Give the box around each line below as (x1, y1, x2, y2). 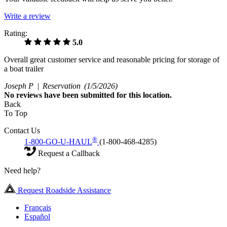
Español (24, 212, 50, 221)
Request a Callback (36, 149, 100, 158)
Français (24, 203, 51, 212)
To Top (4, 109, 27, 118)
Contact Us (4, 126, 40, 135)
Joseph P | (4, 82, 41, 91)
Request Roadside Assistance (16, 186, 111, 195)
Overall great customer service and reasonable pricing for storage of (4, 55, 219, 64)
